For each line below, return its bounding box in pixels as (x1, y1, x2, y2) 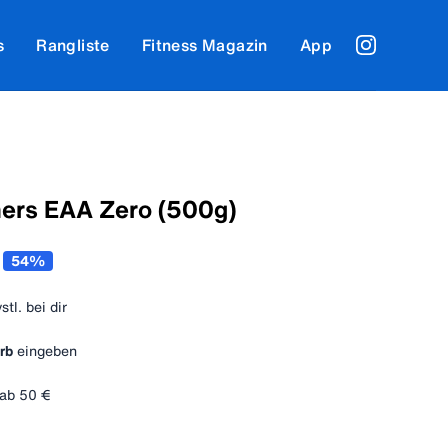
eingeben (17, 343, 77, 358)
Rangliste (36, 36, 110, 53)
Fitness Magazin (141, 36, 268, 53)
